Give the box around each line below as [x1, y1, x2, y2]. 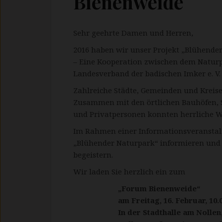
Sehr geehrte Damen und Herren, [73, 28, 193, 38]
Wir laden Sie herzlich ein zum [73, 166, 185, 176]
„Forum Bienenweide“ [118, 183, 200, 193]
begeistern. [73, 150, 113, 160]
